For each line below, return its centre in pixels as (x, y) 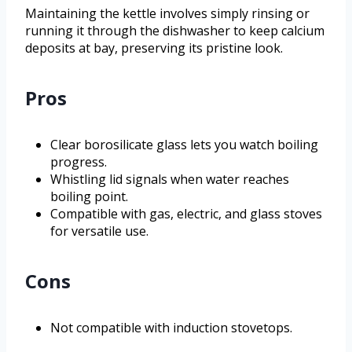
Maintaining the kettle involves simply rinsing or (167, 14)
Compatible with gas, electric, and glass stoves (186, 214)
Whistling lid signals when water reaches (170, 180)
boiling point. (89, 197)
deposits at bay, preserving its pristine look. (154, 48)
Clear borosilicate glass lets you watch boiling (184, 145)
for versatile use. (99, 231)
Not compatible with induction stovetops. (171, 328)
